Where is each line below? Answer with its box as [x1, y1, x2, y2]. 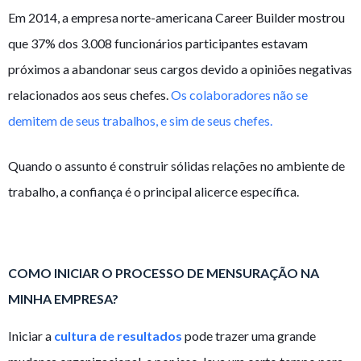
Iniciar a [8, 328, 54, 344]
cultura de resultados [54, 328, 185, 344]
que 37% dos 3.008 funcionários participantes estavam [8, 35, 308, 51]
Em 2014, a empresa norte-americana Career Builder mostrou [8, 9, 345, 25]
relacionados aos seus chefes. [8, 86, 171, 102]
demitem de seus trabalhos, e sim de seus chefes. [8, 112, 272, 128]
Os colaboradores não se [171, 86, 308, 102]
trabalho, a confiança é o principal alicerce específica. [8, 183, 299, 199]
